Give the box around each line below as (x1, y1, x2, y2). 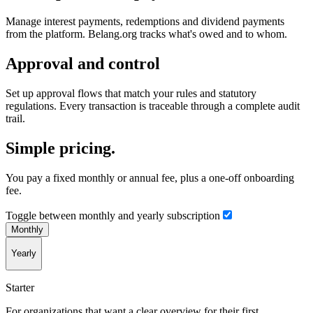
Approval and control (6, 54, 160, 73)
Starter (6, 281, 34, 293)
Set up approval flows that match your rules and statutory (6, 87, 256, 100)
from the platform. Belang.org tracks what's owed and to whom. (6, 28, 287, 41)
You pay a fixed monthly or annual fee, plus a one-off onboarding (6, 171, 294, 184)
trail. (6, 112, 25, 125)
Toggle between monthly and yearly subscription (6, 209, 220, 221)
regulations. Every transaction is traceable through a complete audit (6, 100, 300, 112)
